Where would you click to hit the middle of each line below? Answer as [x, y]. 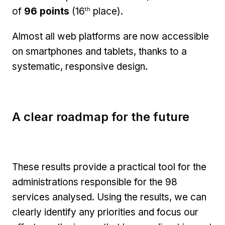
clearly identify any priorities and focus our [105, 212]
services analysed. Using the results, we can [109, 197]
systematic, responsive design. [80, 67]
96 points [47, 12]
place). [107, 12]
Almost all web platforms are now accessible [110, 37]
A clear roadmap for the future [101, 117]
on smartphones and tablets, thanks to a [99, 52]
